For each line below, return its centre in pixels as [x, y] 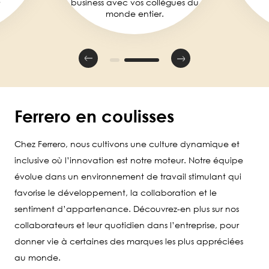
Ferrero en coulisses [94, 116]
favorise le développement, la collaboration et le [116, 193]
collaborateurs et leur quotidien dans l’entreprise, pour [127, 225]
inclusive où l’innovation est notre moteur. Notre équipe [129, 160]
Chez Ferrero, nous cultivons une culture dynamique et [127, 144]
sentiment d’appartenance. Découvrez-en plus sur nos [127, 209]
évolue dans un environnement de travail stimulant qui [128, 177]
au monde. [38, 258]
